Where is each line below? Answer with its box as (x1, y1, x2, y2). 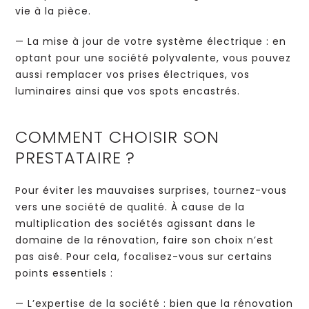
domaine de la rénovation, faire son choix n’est (15, 233, 275, 247)
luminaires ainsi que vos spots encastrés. (15, 84, 241, 98)
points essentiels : (15, 266, 114, 280)
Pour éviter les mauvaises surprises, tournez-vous (15, 183, 288, 197)
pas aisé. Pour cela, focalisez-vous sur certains (15, 250, 273, 263)
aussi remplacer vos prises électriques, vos (15, 68, 250, 81)
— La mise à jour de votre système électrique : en (15, 34, 287, 48)
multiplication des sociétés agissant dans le (15, 217, 257, 230)
